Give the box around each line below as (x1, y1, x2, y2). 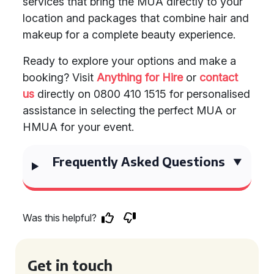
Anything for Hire (97, 71, 183, 84)
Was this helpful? (23, 212, 97, 224)
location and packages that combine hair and (23, 12, 249, 24)
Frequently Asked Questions (53, 154, 226, 169)
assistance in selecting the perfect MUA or (23, 104, 236, 117)
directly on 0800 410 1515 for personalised (34, 87, 250, 100)
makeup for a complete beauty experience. (23, 28, 235, 41)
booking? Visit (23, 71, 97, 84)
